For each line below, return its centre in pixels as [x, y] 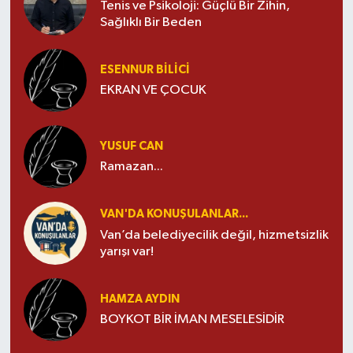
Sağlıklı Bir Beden [150, 22]
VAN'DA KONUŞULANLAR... [174, 214]
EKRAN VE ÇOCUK [153, 91]
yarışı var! [126, 251]
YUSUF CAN [131, 146]
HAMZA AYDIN [139, 299]
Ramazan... [131, 167]
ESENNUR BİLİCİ [145, 69]
